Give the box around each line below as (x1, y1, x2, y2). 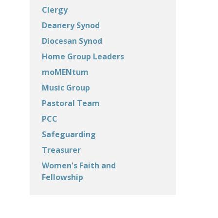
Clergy (42, 4, 68, 15)
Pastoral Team (42, 98, 100, 109)
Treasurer (42, 145, 81, 155)
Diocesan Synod (42, 36, 102, 46)
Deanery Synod (42, 20, 100, 31)
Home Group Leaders (42, 51, 124, 62)
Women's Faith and (42, 160, 116, 171)
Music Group (42, 82, 90, 93)
